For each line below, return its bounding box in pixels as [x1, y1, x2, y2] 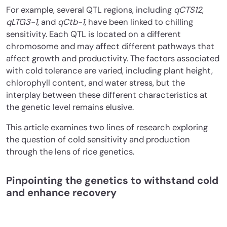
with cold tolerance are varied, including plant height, [6, 65, 213, 76]
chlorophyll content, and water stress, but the [6, 77, 185, 88]
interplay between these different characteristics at [6, 89, 208, 100]
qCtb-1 [58, 16, 85, 27]
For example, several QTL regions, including [6, 4, 174, 15]
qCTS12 [174, 4, 202, 15]
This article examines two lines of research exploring [6, 122, 208, 133]
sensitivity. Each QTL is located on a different [6, 28, 181, 40]
